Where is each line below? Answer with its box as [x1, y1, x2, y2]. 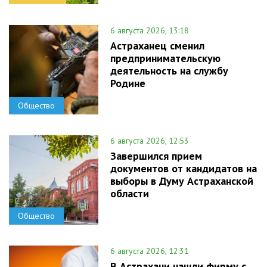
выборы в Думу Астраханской [110, 174, 253, 188]
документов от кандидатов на [110, 162, 257, 176]
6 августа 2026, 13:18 [110, 25, 189, 36]
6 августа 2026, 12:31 [110, 246, 189, 257]
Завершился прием [110, 149, 202, 163]
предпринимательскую [110, 51, 221, 66]
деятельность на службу [110, 64, 228, 78]
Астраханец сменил [110, 39, 204, 53]
